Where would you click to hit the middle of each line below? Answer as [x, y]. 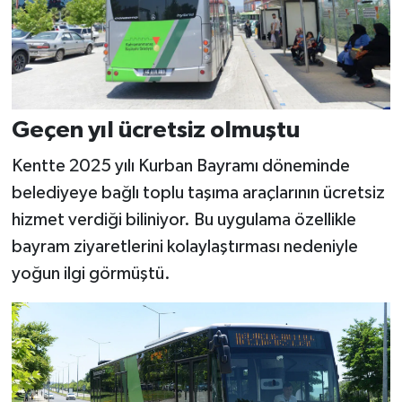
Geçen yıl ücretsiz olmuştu [155, 131]
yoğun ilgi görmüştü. [91, 273]
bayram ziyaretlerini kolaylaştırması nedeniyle [184, 246]
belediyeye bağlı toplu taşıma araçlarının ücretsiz [198, 192]
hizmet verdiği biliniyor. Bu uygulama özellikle [184, 219]
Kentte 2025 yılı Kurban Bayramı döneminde [180, 166]
